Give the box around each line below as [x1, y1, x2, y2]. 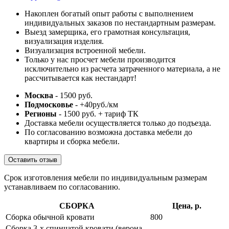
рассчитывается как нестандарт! [25, 74, 136, 83]
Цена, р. [172, 201, 201, 211]
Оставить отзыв [8, 156, 57, 164]
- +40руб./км [73, 100, 118, 109]
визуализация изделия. [25, 37, 104, 46]
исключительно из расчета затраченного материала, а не [25, 64, 220, 74]
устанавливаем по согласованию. [4, 182, 120, 192]
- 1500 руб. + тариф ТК [57, 109, 139, 119]
